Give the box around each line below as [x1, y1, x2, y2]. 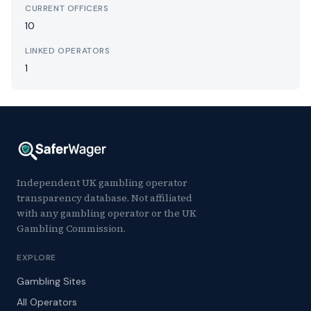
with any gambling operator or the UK [17, 206, 196, 220]
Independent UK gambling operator [17, 176, 187, 190]
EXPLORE [17, 252, 57, 263]
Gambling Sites [17, 275, 86, 287]
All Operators [17, 296, 77, 308]
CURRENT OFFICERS [25, 3, 109, 14]
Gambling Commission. [17, 221, 126, 235]
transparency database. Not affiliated [17, 191, 192, 205]
